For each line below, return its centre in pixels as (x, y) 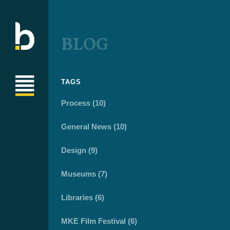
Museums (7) (84, 174)
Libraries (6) (83, 197)
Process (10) (83, 103)
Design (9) (79, 150)
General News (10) (94, 127)
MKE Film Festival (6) (99, 221)
